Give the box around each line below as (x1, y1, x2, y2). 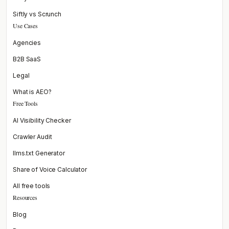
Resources (13, 193, 37, 201)
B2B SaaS (13, 55, 41, 63)
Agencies (13, 39, 41, 47)
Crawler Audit (13, 133, 52, 141)
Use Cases (13, 21, 38, 30)
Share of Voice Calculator (13, 166, 87, 173)
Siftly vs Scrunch (13, 10, 61, 18)
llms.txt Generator (13, 149, 65, 157)
